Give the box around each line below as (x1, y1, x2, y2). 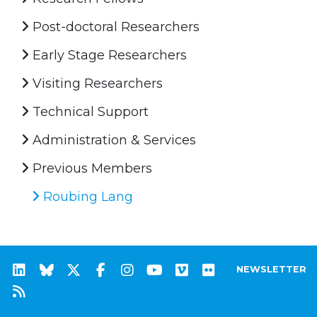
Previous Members (29, 160, 152, 176)
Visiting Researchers (29, 75, 163, 91)
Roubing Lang (40, 188, 133, 204)
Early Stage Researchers (29, 47, 187, 63)
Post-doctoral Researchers (29, 18, 200, 35)
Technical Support (29, 103, 149, 120)
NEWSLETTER (236, 263, 306, 275)
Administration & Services (29, 132, 196, 148)
